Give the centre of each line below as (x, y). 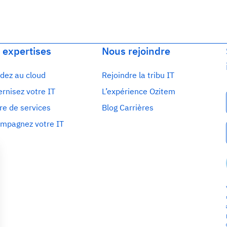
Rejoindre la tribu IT (138, 75)
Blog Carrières (128, 107)
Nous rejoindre (136, 51)
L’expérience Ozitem (139, 91)
